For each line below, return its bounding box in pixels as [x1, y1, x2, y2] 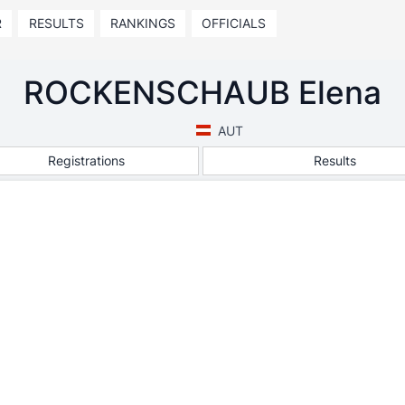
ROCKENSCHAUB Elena [24, 73, 381, 111]
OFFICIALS [202, 15, 267, 31]
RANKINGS [109, 15, 175, 31]
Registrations [48, 152, 125, 168]
